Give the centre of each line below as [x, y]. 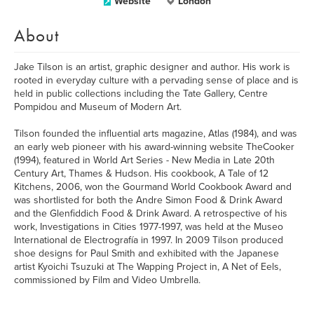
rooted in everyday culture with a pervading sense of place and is [156, 80]
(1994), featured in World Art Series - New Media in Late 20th [144, 160]
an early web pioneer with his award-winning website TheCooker [154, 147]
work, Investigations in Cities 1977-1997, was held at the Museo [149, 227]
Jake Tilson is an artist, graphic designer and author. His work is [152, 67]
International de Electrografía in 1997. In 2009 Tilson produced [149, 240]
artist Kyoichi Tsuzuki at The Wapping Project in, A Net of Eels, [148, 267]
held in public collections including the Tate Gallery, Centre [141, 94]
